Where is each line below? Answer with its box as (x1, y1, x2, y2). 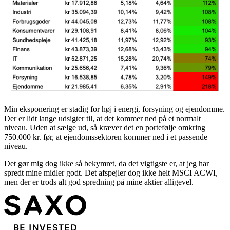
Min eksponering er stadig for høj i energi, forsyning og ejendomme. (4, 105, 225, 114)
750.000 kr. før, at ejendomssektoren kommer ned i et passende (4, 132, 207, 142)
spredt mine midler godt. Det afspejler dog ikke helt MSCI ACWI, (4, 168, 218, 178)
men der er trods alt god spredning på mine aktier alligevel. (4, 178, 194, 187)
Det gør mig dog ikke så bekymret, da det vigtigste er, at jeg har (4, 159, 209, 168)
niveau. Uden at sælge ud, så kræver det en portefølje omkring (4, 123, 205, 132)
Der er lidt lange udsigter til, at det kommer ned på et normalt (4, 114, 201, 123)
